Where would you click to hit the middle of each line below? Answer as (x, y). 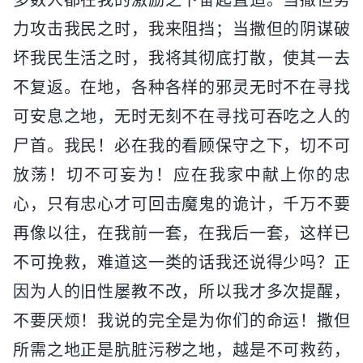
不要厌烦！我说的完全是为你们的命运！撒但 (181, 320)
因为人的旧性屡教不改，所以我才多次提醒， (181, 291)
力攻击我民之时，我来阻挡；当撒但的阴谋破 (181, 29)
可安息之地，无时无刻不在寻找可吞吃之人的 (181, 116)
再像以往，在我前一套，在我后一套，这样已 (181, 233)
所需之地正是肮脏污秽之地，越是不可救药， (181, 350)
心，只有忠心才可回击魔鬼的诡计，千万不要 (181, 204)
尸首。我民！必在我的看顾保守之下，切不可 (181, 145)
